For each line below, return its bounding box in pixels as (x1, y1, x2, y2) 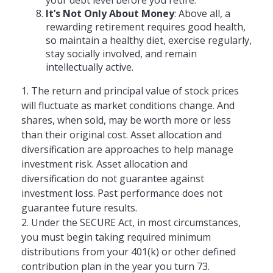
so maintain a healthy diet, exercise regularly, (46, 33, 252, 47)
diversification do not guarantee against (21, 171, 204, 185)
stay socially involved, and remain (46, 46, 197, 60)
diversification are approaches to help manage (21, 142, 233, 156)
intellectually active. (46, 60, 133, 74)
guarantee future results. (21, 200, 137, 214)
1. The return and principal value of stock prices (21, 83, 239, 97)
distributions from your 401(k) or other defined (21, 244, 236, 258)
